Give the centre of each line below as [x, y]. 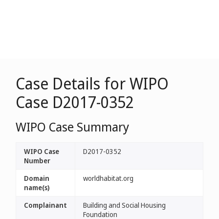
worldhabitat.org [108, 178]
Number [37, 161]
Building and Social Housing [124, 205]
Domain [37, 178]
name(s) [37, 187]
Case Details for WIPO [92, 83]
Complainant [45, 205]
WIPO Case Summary [72, 127]
